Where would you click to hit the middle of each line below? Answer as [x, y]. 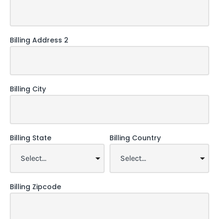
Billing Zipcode [35, 186]
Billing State [31, 138]
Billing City [28, 89]
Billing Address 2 [39, 40]
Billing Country [135, 138]
